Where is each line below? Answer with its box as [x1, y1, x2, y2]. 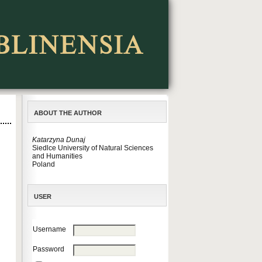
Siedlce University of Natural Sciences [32, 144, 153, 152]
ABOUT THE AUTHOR [34, 109, 102, 116]
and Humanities [32, 152, 82, 160]
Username [33, 225, 66, 233]
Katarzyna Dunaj [32, 136, 85, 144]
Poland [32, 160, 55, 168]
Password [33, 245, 64, 253]
